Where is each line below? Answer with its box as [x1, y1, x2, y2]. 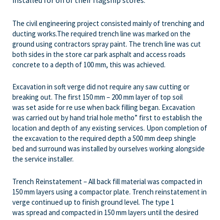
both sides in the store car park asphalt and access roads [12, 50, 186, 59]
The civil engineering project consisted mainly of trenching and [12, 19, 204, 28]
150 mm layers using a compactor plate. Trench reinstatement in [12, 187, 207, 196]
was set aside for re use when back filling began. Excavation [12, 103, 195, 112]
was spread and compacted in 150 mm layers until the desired [12, 207, 198, 217]
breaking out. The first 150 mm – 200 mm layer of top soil [12, 92, 183, 102]
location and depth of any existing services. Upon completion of [12, 123, 207, 133]
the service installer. [12, 154, 74, 164]
